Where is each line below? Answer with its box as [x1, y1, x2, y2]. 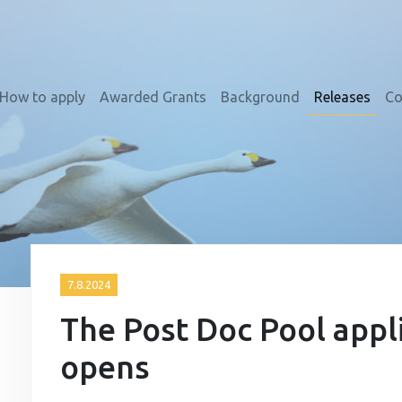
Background [221, 88, 300, 105]
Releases [314, 88, 371, 105]
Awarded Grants [100, 88, 206, 105]
